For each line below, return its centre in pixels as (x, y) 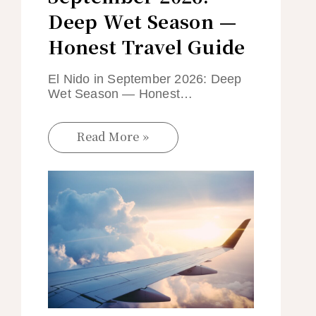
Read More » (113, 137)
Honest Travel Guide (147, 47)
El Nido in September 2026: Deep (145, 79)
